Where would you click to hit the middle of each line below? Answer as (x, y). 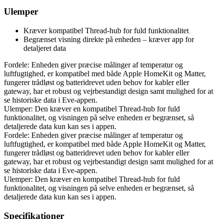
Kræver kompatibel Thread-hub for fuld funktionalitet (106, 30)
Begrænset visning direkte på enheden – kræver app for (109, 39)
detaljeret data (45, 48)
